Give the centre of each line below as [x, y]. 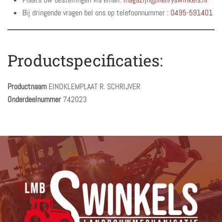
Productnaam [27, 86]
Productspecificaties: [85, 60]
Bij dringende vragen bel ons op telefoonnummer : [96, 12]
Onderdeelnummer [34, 99]
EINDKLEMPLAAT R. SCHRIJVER [93, 86]
